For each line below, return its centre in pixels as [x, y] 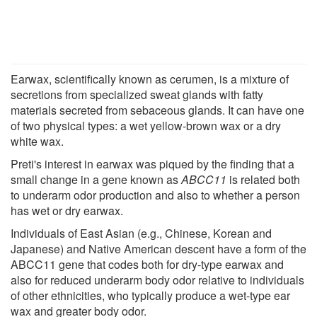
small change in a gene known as [96, 179]
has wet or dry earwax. [67, 210]
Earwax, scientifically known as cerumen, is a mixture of [150, 79]
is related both [263, 179]
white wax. [37, 141]
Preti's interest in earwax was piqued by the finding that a [152, 163]
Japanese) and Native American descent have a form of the [158, 248]
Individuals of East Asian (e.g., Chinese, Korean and [141, 233]
